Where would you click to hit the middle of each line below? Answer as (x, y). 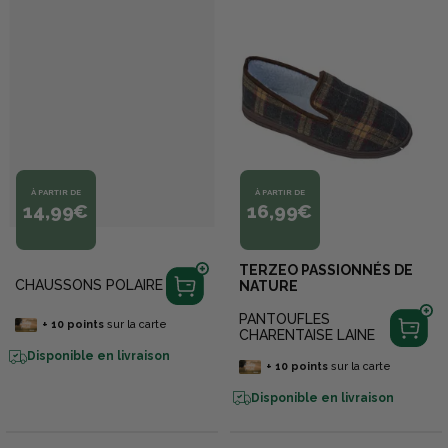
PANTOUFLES (285, 318)
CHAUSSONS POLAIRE (89, 285)
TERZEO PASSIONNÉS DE (326, 270)
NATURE (269, 286)
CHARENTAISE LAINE (307, 334)
